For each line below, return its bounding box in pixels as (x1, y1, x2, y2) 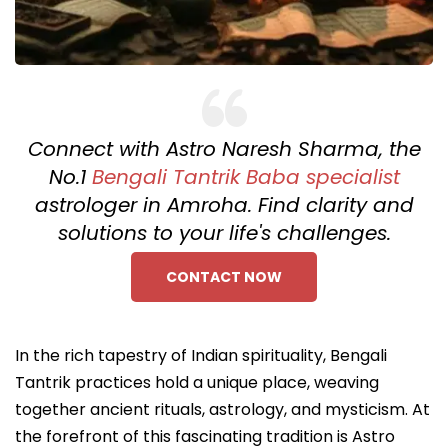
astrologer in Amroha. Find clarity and (34, 190, 414, 219)
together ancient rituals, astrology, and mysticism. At (15, 397, 430, 421)
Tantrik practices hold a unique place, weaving (15, 370, 379, 394)
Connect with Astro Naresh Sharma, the (27, 134, 421, 163)
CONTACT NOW (166, 266, 282, 287)
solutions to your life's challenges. (57, 218, 391, 247)
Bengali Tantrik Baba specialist (91, 162, 400, 191)
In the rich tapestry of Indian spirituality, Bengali (15, 343, 387, 367)
